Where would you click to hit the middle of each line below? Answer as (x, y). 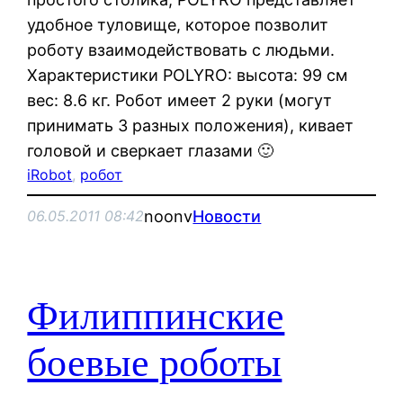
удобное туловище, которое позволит (178, 24)
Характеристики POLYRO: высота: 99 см (188, 75)
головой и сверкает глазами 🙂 (151, 150)
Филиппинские (156, 317)
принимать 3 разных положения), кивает (191, 125)
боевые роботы (155, 363)
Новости (227, 216)
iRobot (50, 174)
